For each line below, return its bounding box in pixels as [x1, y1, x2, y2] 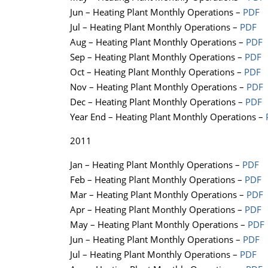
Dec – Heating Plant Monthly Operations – [70, 96, 245, 108]
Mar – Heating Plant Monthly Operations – [70, 188, 246, 201]
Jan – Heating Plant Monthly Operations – [70, 159, 242, 171]
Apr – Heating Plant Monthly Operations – [70, 203, 245, 216]
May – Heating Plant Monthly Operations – [70, 218, 248, 231]
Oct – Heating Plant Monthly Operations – [70, 66, 244, 78]
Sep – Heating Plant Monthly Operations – [70, 51, 245, 63]
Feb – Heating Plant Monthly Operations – [70, 173, 245, 186]
